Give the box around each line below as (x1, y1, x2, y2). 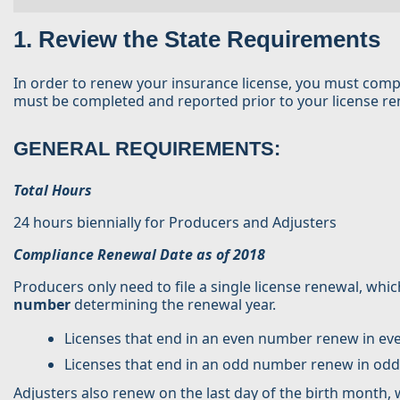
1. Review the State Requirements (13, 26, 380, 53)
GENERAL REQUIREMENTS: (13, 137, 280, 160)
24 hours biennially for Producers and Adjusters (13, 212, 337, 232)
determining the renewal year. (71, 295, 276, 314)
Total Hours (13, 180, 92, 200)
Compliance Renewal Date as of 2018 (13, 245, 265, 264)
